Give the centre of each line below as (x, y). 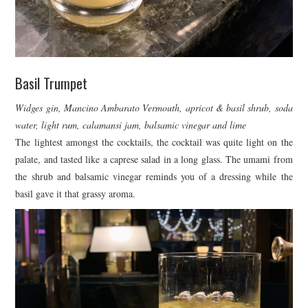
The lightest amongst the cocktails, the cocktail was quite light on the (154, 142)
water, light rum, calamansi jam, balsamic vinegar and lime (131, 124)
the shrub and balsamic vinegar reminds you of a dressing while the (154, 176)
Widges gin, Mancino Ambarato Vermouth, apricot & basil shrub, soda (154, 107)
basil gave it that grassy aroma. (76, 193)
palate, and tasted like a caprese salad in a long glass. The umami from (154, 159)
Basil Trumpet (52, 83)
